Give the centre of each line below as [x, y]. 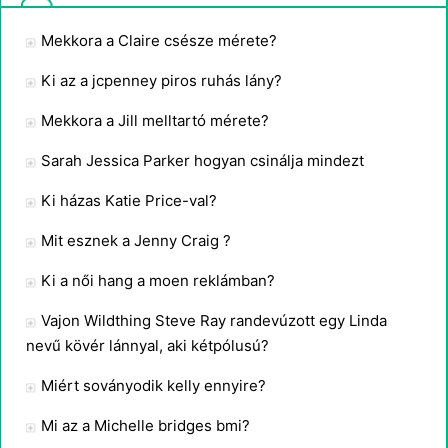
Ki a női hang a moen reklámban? [158, 280]
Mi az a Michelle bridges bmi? [145, 425]
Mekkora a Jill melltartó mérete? [155, 120]
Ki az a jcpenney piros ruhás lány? [161, 80]
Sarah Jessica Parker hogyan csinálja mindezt [202, 160]
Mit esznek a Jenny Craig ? [136, 240]
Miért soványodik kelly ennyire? [153, 385]
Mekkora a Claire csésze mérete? [159, 40]
